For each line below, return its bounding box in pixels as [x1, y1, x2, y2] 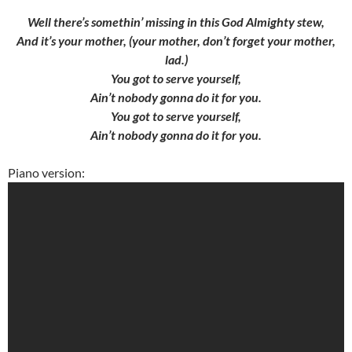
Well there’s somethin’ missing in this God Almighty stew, [27, 14, 324, 30]
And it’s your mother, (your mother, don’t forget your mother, [16, 33, 335, 49]
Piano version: [8, 165, 85, 181]
